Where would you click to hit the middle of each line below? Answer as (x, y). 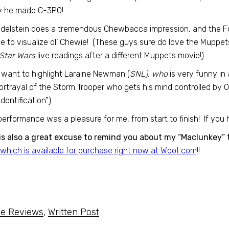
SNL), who (148, 74)
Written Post (73, 212)
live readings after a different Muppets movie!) (119, 55)
